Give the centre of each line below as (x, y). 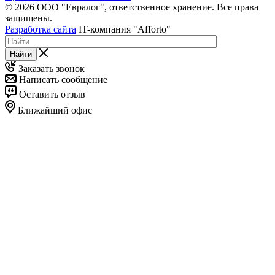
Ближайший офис (54, 110)
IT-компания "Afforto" (123, 29)
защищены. (29, 18)
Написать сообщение (62, 79)
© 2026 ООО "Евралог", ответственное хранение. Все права (132, 7)
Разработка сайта (41, 29)
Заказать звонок (50, 68)
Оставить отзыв (51, 94)
